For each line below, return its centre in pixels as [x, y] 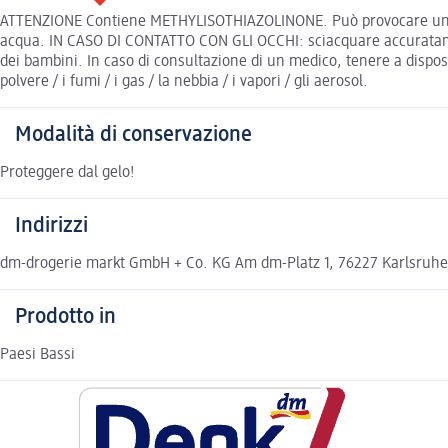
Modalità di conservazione [133, 134]
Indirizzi [51, 225]
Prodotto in [65, 316]
